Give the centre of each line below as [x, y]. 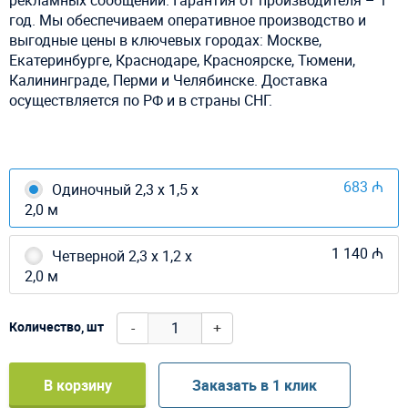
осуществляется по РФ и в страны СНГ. [141, 100]
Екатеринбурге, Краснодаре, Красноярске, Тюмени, [182, 60]
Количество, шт [56, 327]
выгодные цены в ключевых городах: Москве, [165, 40]
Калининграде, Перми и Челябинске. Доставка [168, 80]
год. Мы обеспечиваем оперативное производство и [188, 20]
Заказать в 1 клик [255, 385]
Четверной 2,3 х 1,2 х [122, 255]
